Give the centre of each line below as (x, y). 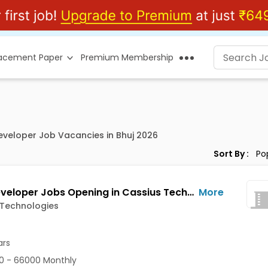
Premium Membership (127, 57)
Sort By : (231, 154)
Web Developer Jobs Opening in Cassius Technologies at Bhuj (190, 192)
